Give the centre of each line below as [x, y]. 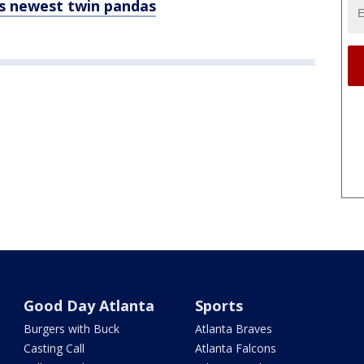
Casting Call [54, 348]
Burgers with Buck [72, 328]
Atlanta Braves [233, 328]
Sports [219, 305]
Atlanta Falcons [235, 348]
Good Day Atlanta [89, 305]
